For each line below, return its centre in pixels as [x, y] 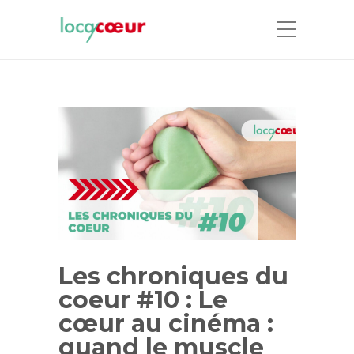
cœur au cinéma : [166, 323]
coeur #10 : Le [143, 299]
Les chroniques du [173, 276]
